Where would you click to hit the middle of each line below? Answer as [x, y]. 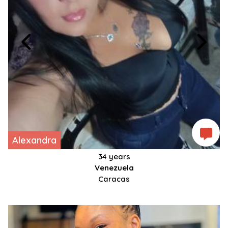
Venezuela [114, 168]
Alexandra [34, 140]
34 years [114, 157]
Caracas [114, 179]
